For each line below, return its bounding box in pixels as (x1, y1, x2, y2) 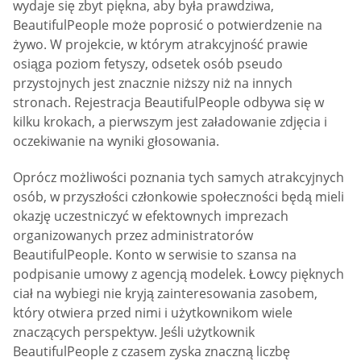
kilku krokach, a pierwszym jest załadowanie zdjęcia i (13, 113, 327, 131)
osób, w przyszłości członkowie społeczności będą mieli (13, 188, 344, 206)
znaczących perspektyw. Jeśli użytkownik (13, 323, 255, 342)
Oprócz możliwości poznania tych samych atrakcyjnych (13, 168, 344, 187)
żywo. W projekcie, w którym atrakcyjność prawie (13, 35, 308, 54)
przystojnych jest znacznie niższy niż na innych (13, 74, 293, 93)
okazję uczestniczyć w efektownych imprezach (13, 207, 288, 226)
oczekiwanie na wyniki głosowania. (13, 132, 219, 151)
